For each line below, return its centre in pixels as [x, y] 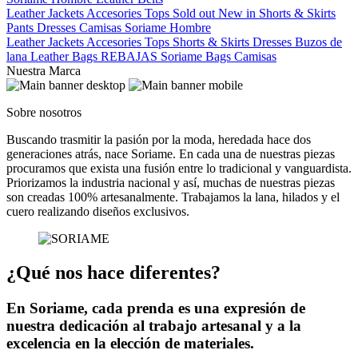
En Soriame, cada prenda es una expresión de [156, 308]
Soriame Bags [197, 56]
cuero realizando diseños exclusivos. [98, 211]
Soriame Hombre [168, 28]
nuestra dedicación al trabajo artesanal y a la [154, 325]
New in [239, 13]
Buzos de [318, 42]
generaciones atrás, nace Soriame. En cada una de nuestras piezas [171, 154]
